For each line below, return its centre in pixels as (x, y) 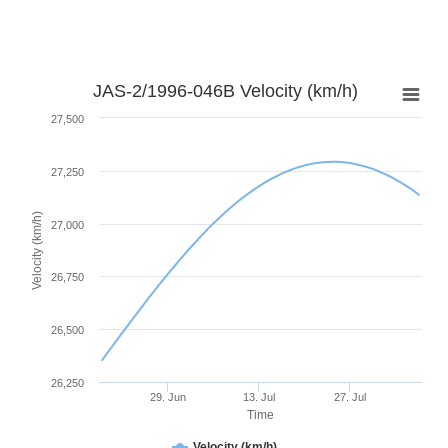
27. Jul (350, 397)
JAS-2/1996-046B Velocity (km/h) (225, 91)
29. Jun (167, 397)
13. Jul (258, 397)
